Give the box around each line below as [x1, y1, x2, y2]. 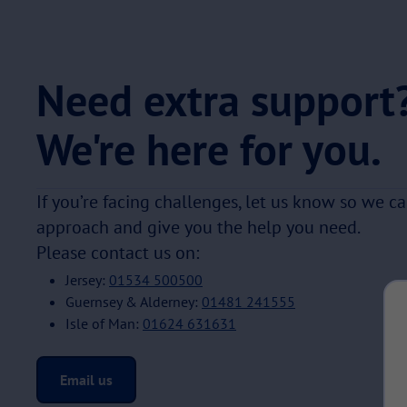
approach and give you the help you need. [36, 214, 361, 239]
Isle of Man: [65, 313, 143, 333]
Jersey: [65, 270, 109, 289]
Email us [60, 370, 113, 389]
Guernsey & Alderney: [65, 292, 202, 311]
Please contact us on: [36, 240, 199, 264]
